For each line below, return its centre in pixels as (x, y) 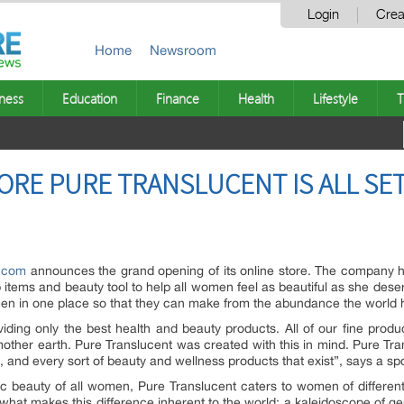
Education (90, 98)
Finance (178, 98)
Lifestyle (335, 98)
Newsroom (183, 50)
